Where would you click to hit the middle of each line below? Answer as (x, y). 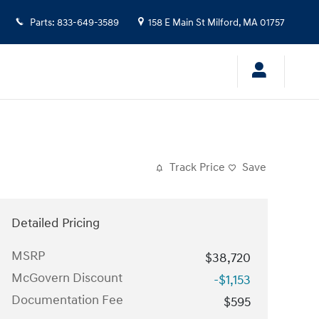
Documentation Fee (67, 300)
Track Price (197, 168)
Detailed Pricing (56, 223)
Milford (223, 23)
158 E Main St (177, 23)
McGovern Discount (67, 278)
